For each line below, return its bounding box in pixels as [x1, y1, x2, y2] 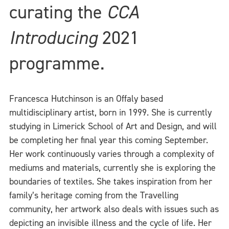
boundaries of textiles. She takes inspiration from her [9, 175, 212, 188]
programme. [9, 51, 105, 76]
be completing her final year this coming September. [9, 134, 208, 146]
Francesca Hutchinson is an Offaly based [9, 93, 163, 105]
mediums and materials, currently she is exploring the [9, 162, 216, 174]
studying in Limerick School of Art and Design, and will [9, 120, 217, 132]
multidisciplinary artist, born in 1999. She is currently [9, 106, 212, 119]
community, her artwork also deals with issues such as [9, 203, 219, 215]
